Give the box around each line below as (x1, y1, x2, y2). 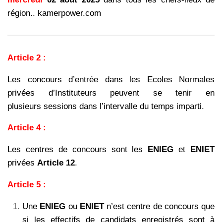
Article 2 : (7, 53, 46, 62)
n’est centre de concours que (104, 202, 215, 212)
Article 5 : (7, 180, 46, 190)
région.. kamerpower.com (7, 8, 101, 18)
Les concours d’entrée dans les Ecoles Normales (7, 74, 215, 84)
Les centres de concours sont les (7, 145, 148, 155)
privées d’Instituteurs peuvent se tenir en (7, 88, 215, 98)
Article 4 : (7, 123, 46, 133)
